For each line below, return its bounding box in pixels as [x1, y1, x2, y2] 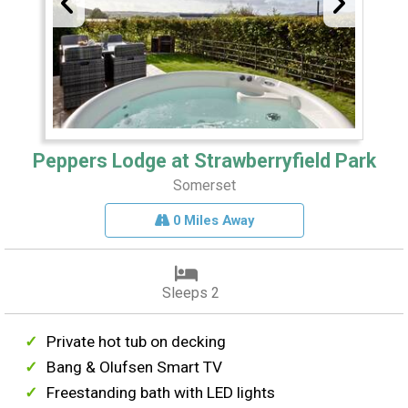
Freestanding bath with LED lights [46, 383, 276, 403]
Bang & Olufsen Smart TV [46, 358, 223, 377]
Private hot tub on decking [46, 332, 227, 352]
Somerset [172, 177, 236, 195]
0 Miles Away [168, 212, 254, 229]
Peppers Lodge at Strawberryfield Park [32, 149, 376, 173]
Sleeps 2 [161, 284, 219, 302]
